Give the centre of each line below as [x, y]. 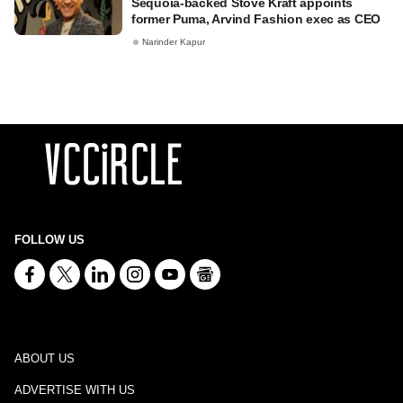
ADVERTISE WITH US [75, 390]
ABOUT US [45, 358]
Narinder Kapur [174, 42]
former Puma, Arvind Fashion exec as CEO [256, 19]
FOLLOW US [49, 240]
